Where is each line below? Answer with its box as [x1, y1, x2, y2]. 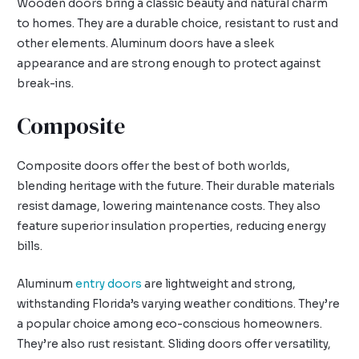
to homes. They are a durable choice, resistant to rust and [17, 17, 339, 31]
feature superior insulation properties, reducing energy [17, 219, 327, 233]
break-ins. [17, 77, 75, 91]
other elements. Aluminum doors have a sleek [17, 37, 275, 51]
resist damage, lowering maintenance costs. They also [17, 199, 321, 213]
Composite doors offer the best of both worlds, [17, 159, 291, 173]
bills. [17, 239, 43, 253]
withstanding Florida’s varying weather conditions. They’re [17, 296, 341, 311]
